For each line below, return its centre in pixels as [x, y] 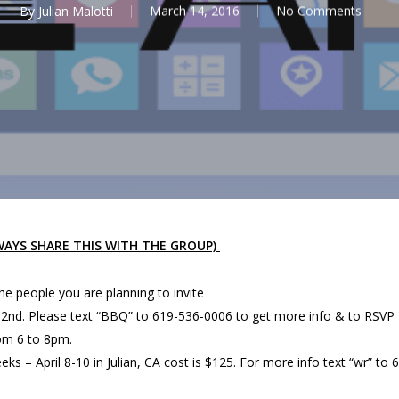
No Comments [319, 11]
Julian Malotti [76, 11]
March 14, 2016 [195, 11]
